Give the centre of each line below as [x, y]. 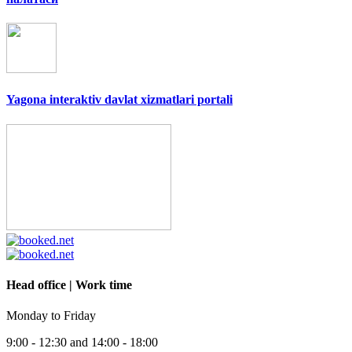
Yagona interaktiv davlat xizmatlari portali [119, 100]
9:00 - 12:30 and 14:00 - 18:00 [82, 343]
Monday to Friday [51, 316]
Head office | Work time [69, 284]
